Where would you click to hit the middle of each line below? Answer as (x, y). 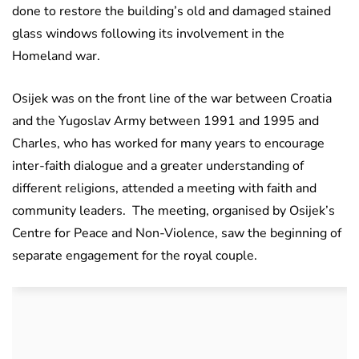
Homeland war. (56, 56)
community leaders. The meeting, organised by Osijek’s (173, 211)
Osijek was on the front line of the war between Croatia (172, 99)
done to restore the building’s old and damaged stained (171, 12)
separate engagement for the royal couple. (135, 256)
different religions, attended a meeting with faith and (164, 189)
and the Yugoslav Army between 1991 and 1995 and (165, 121)
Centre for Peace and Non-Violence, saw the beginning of (177, 234)
